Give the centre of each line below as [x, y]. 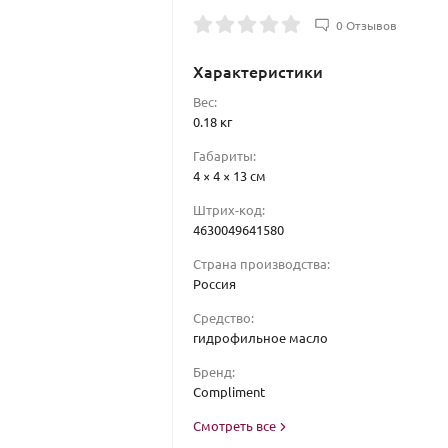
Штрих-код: [228, 209]
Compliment [228, 391]
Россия [214, 283]
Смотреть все [235, 425]
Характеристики [257, 71]
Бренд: [213, 371]
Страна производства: [261, 263]
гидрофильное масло [260, 337]
